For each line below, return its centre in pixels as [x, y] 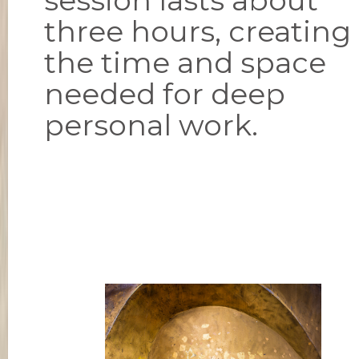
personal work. [151, 125]
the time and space [185, 62]
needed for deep [165, 93]
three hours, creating [198, 31]
